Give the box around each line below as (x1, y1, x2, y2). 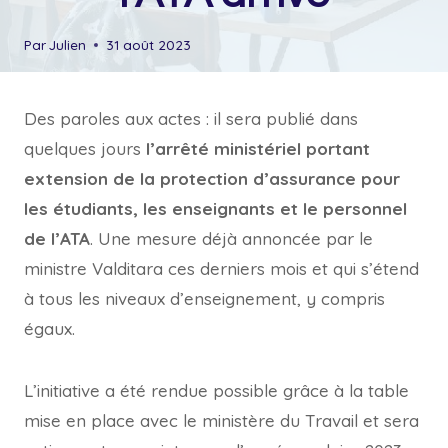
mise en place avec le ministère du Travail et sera (24, 410, 419, 431)
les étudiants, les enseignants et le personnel (24, 198, 407, 219)
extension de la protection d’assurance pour (24, 168, 400, 189)
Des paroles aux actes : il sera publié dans (24, 108, 358, 129)
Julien (49, 36, 87, 54)
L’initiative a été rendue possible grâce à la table (24, 380, 409, 401)
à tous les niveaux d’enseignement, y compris (24, 288, 385, 309)
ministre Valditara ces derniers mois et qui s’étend (24, 258, 419, 279)
